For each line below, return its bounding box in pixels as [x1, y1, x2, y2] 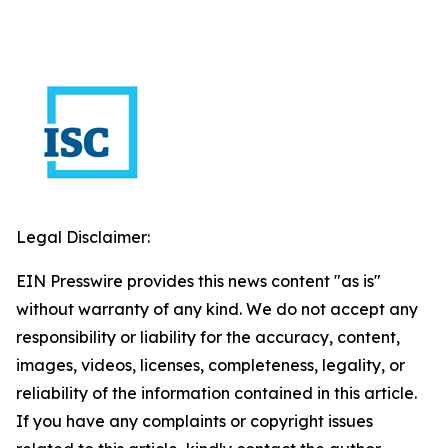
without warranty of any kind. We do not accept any [16, 299, 418, 319]
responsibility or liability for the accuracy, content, [16, 327, 400, 347]
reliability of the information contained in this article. [16, 383, 417, 403]
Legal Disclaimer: [16, 227, 150, 247]
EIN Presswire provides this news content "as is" [16, 271, 381, 291]
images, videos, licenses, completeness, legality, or [16, 355, 405, 375]
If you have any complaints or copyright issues [16, 411, 373, 431]
